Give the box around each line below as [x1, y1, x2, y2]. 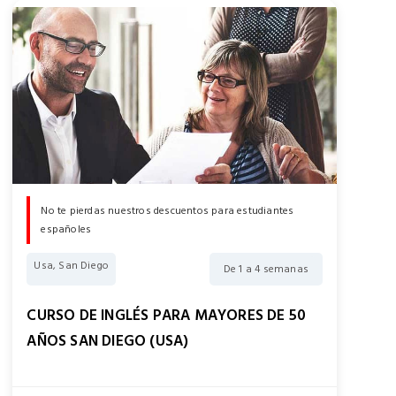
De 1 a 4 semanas [223, 261, 308, 278]
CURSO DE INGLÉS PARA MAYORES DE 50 [27, 303, 307, 329]
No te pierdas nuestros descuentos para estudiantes [41, 202, 294, 220]
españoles [41, 221, 92, 239]
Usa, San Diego [34, 257, 110, 275]
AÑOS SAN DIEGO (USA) [27, 329, 189, 354]
